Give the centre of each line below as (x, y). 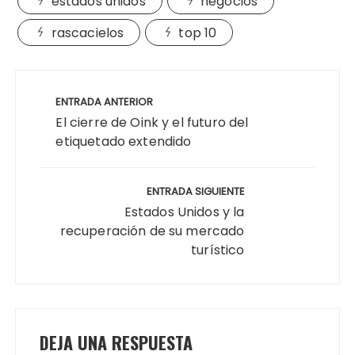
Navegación (66, 80)
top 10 (198, 32)
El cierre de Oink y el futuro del (152, 122)
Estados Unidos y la (184, 212)
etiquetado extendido (124, 141)
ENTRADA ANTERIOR (105, 101)
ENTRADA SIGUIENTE (195, 191)
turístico (218, 250)
